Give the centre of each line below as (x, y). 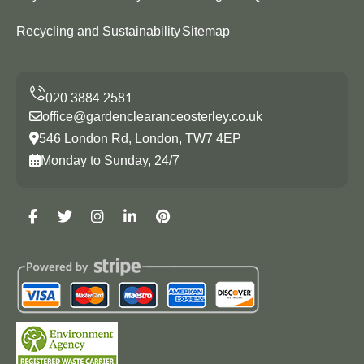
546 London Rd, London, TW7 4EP (140, 138)
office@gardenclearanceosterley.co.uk (152, 116)
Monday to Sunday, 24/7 (110, 160)
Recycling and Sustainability (98, 31)
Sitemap (206, 31)
